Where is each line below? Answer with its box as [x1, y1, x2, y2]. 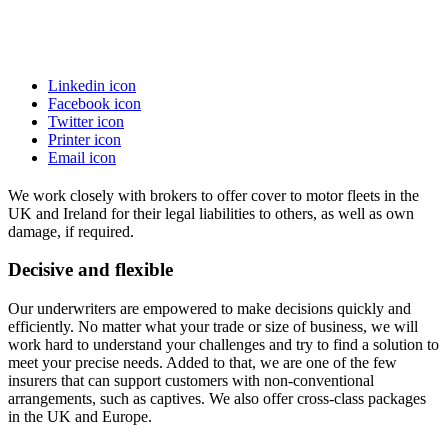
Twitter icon [48, 112, 124, 130]
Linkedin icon [48, 76, 136, 94]
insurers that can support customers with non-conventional [8, 372, 374, 390]
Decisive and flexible [8, 259, 173, 281]
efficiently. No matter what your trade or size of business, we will [8, 318, 418, 336]
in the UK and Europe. [8, 408, 152, 426]
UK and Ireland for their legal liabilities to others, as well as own [8, 204, 414, 222]
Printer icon [48, 130, 121, 148]
